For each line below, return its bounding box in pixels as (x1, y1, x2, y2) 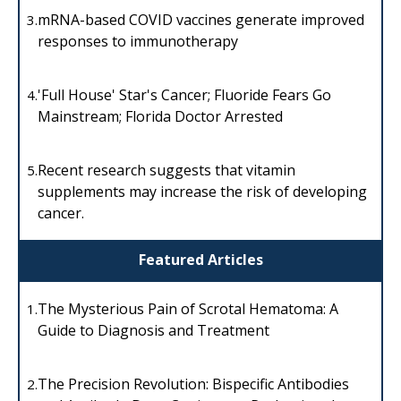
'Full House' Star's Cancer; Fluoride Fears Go (38, 84, 331, 105)
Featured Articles (138, 249, 263, 269)
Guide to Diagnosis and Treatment (38, 320, 269, 341)
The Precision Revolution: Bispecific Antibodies (38, 374, 349, 395)
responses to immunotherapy (38, 30, 238, 51)
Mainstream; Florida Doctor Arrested (38, 106, 283, 126)
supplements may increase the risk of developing (38, 181, 367, 201)
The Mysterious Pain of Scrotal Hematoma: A (38, 299, 338, 320)
